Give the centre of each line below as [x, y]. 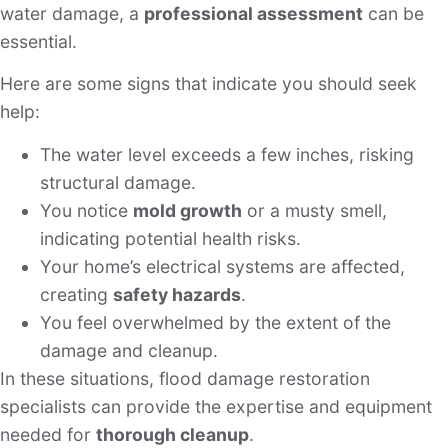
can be [393, 13]
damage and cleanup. [129, 350]
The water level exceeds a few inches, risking [227, 154]
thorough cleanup [172, 434]
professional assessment [253, 13]
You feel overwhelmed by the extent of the [215, 322]
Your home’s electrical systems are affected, [222, 266]
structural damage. [118, 182]
